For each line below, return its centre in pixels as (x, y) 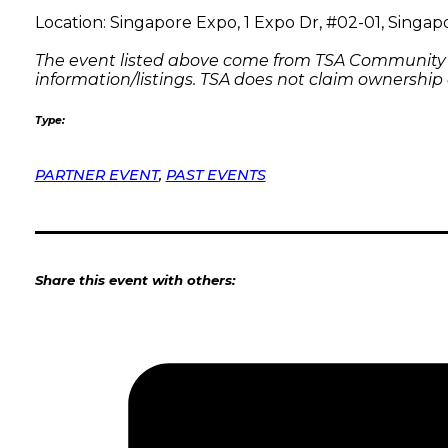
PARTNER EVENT (96, 175)
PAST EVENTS (215, 175)
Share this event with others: (134, 279)
